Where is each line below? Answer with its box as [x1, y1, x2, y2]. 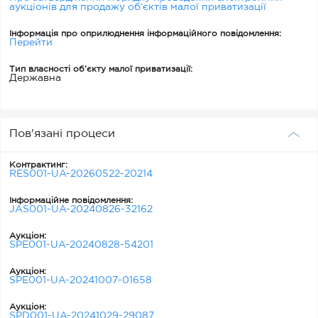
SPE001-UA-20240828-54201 [9, 241, 153, 249]
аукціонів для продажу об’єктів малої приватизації [9, 3, 266, 11]
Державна [9, 74, 61, 82]
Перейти [9, 38, 53, 47]
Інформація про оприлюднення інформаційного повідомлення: [9, 30, 281, 38]
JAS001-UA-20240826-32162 [9, 205, 153, 214]
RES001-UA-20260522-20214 [9, 170, 153, 178]
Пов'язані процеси [9, 128, 115, 139]
